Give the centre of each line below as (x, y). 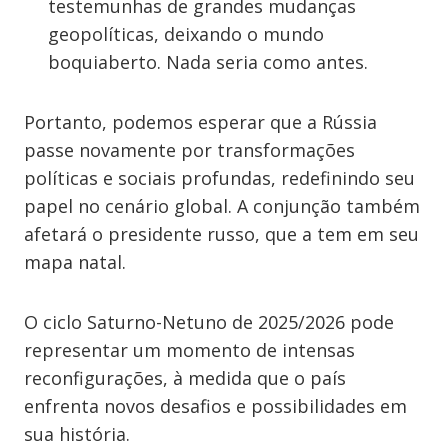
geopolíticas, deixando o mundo (186, 34)
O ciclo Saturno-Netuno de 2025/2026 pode (209, 322)
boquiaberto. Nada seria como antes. (208, 62)
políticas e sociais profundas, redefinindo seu (219, 178)
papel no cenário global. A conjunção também (222, 206)
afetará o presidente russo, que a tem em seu (221, 234)
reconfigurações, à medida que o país (185, 378)
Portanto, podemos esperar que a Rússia (200, 122)
